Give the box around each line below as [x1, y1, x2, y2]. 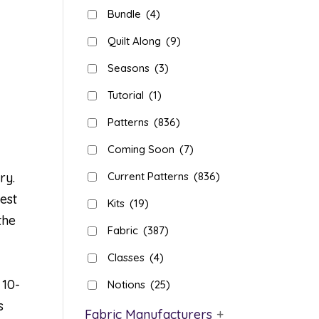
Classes [108, 251, 148, 264]
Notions [108, 278, 149, 291]
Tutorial [108, 88, 147, 102]
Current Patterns [108, 169, 192, 183]
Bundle [108, 7, 145, 21]
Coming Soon [108, 142, 178, 156]
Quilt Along [108, 34, 164, 48]
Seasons [108, 61, 153, 75]
